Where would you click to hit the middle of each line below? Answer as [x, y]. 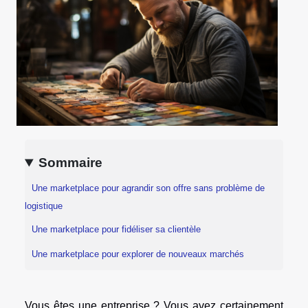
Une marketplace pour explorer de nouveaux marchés [138, 254]
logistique [44, 206]
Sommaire [71, 163]
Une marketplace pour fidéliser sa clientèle [116, 229]
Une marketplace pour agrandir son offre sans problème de [148, 188]
